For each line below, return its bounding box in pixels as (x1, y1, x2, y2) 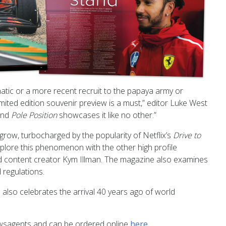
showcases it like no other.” (57, 109, 156, 121)
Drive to (173, 129, 201, 141)
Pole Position (11, 109, 57, 121)
